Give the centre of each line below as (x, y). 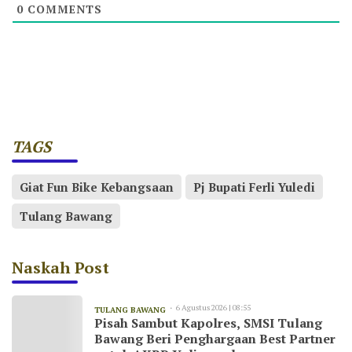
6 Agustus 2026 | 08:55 (213, 307)
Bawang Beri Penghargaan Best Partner (215, 338)
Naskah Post (60, 267)
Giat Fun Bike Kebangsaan (97, 187)
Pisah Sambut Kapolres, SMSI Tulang (208, 323)
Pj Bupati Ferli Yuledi (254, 187)
